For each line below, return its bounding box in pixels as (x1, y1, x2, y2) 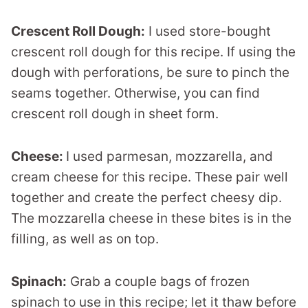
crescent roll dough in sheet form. (11, 105, 219, 122)
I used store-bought (145, 23, 271, 39)
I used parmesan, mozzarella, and (66, 148, 273, 164)
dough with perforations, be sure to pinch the (11, 64, 289, 80)
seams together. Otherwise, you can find (11, 85, 260, 101)
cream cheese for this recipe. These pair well (11, 168, 288, 185)
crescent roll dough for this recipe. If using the (11, 43, 296, 60)
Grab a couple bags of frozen (67, 273, 250, 289)
